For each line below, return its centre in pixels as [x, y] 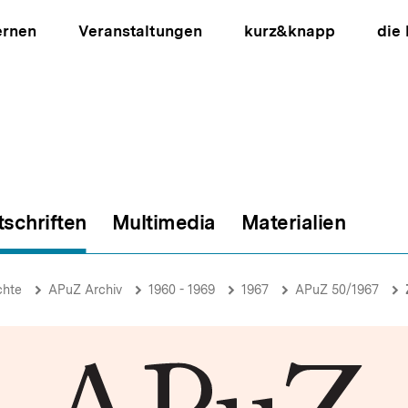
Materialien [293, 222]
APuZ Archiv [85, 290]
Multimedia [163, 222]
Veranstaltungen [140, 31]
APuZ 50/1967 [337, 290]
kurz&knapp [289, 31]
